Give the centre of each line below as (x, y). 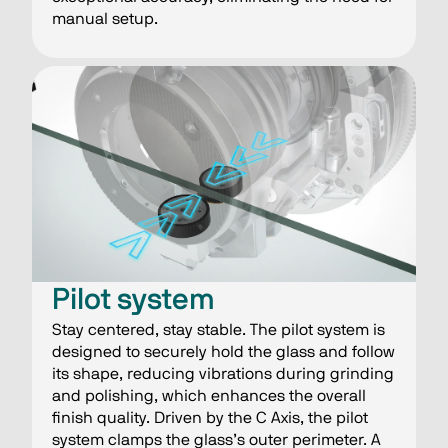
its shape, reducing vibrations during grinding (223, 373)
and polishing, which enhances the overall (209, 395)
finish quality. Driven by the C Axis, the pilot (210, 417)
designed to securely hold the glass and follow (223, 351)
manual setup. (105, 18)
